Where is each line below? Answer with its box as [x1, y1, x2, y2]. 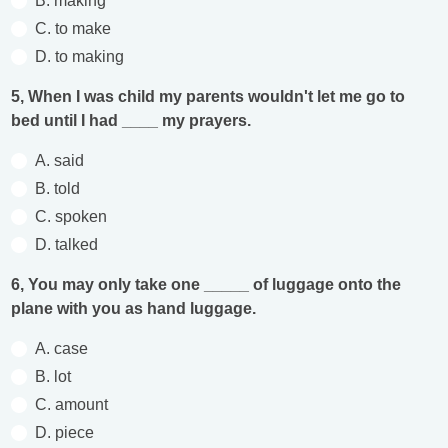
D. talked [35, 236, 98, 254]
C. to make [35, 20, 111, 38]
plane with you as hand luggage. [11, 300, 256, 318]
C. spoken [35, 208, 107, 226]
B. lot [35, 368, 71, 386]
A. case [35, 340, 88, 358]
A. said [35, 152, 84, 170]
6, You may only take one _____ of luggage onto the [11, 276, 401, 294]
